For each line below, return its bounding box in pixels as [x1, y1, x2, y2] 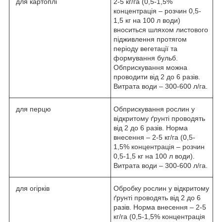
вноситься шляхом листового [113, 25, 208, 34]
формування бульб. [113, 54, 178, 62]
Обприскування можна [113, 63, 187, 71]
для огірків [12, 184, 50, 192]
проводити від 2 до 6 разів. [113, 72, 200, 81]
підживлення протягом [113, 35, 187, 43]
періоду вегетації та [113, 44, 177, 53]
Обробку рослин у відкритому [113, 184, 209, 192]
